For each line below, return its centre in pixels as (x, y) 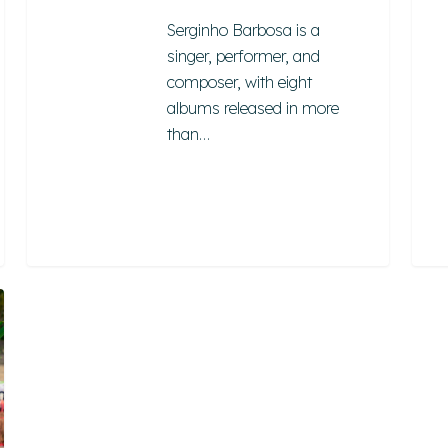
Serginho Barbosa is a (244, 29)
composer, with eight (240, 81)
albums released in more (253, 107)
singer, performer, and (244, 55)
